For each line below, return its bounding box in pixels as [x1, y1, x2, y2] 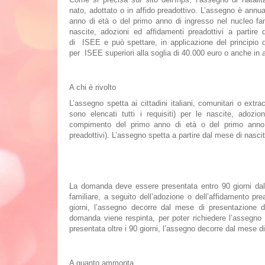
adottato [89, 6, 117, 15]
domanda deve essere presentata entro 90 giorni [80, 182, 252, 190]
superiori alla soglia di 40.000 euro [103, 49, 222, 57]
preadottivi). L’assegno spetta [69, 131, 172, 140]
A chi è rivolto [69, 83, 116, 92]
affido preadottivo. [135, 6, 198, 15]
